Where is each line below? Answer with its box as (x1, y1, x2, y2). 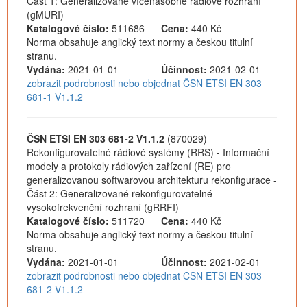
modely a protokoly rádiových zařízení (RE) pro (27, 159, 231, 173)
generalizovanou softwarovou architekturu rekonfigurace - (27, 173, 277, 186)
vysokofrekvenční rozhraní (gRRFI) (27, 200, 179, 214)
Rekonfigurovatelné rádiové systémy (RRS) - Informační (27, 145, 269, 159)
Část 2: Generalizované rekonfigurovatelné (27, 186, 212, 200)
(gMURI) (27, 8, 64, 21)
